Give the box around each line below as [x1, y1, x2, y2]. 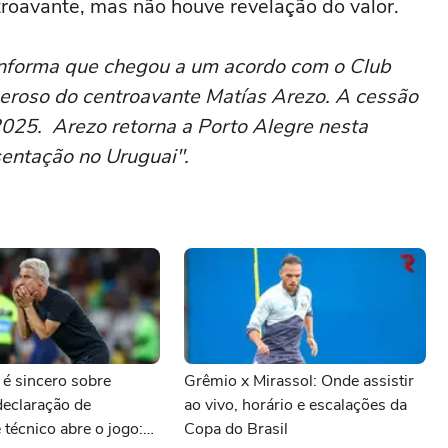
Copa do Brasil [184, 418, 288, 440]
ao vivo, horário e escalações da [184, 394, 407, 416]
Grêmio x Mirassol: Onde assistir [184, 370, 414, 392]
